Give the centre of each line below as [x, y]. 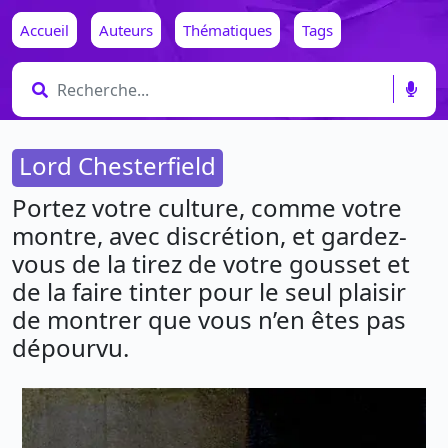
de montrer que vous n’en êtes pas [209, 319]
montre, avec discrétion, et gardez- [209, 235]
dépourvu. [70, 347]
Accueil [44, 30]
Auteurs [126, 30]
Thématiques [227, 30]
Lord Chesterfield [117, 165]
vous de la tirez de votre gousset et [211, 263]
